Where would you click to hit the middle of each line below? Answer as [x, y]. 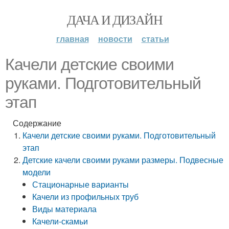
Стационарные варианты [81, 184]
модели [37, 172]
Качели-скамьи [60, 221]
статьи [155, 39]
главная [72, 39]
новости [115, 39]
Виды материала [65, 209]
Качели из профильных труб [86, 197]
